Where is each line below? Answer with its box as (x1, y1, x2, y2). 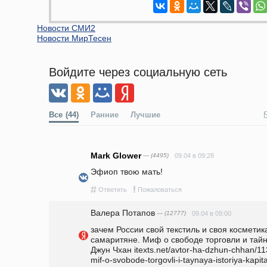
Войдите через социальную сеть (49, 65, 227, 79)
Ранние (91, 110, 119, 119)
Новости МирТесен (37, 33, 111, 43)
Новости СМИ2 (37, 23, 95, 33)
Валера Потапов (91, 207, 155, 218)
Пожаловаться (138, 186, 182, 194)
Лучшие (131, 110, 160, 119)
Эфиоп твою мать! (91, 166, 163, 176)
